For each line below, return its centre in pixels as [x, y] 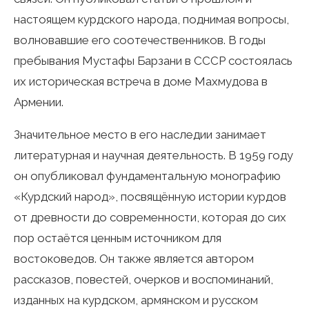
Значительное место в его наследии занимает [140, 134]
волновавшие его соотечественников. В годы [140, 40]
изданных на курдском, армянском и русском [136, 300]
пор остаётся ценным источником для [118, 238]
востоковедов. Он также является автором [134, 258]
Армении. [39, 102]
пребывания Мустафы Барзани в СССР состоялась [153, 60]
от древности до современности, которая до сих [150, 217]
